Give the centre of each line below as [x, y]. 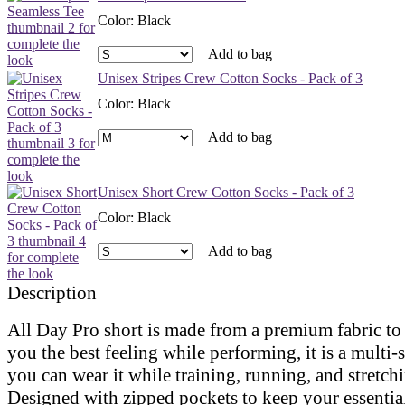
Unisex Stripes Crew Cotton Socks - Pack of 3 [230, 78]
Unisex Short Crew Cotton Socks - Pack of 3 [226, 192]
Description [52, 292]
